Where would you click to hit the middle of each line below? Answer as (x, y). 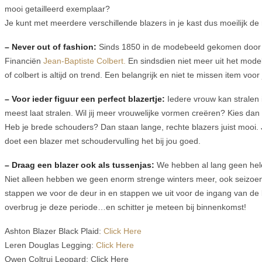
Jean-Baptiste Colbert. (85, 61)
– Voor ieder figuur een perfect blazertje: (85, 99)
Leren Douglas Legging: (50, 245)
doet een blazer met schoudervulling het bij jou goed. (103, 141)
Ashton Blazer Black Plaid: (54, 231)
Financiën (24, 61)
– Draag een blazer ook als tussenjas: (80, 165)
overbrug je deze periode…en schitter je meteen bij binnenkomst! (125, 207)
